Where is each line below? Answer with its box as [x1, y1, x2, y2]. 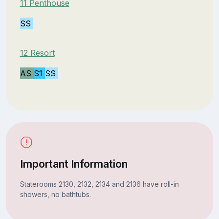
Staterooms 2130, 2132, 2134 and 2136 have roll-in [20, 179, 179, 188]
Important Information [20, 157, 128, 170]
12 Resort [20, 47, 55, 58]
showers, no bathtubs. [20, 190, 91, 198]
